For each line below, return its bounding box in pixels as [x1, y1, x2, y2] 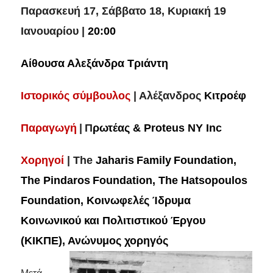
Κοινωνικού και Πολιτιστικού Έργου [20, 214, 205, 227]
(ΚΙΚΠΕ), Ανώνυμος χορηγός [20, 234, 168, 247]
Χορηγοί [20, 154, 67, 166]
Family [136, 154, 171, 166]
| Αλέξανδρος [133, 89, 204, 102]
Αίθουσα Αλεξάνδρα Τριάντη [20, 57, 168, 69]
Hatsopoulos [180, 174, 247, 186]
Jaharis [95, 154, 134, 166]
